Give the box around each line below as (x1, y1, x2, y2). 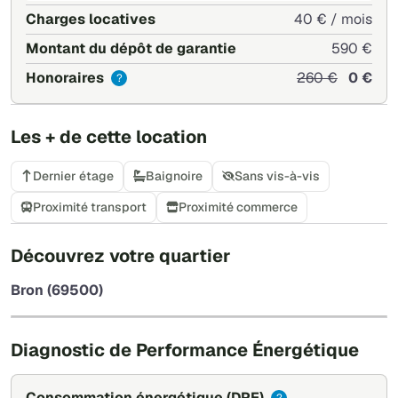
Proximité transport (33, 198, 147, 215)
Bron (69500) (11, 280, 103, 299)
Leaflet (253, 300, 287, 316)
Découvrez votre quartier (11, 243, 231, 267)
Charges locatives (26, 9, 155, 28)
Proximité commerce (179, 198, 298, 215)
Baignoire (146, 167, 203, 184)
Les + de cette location (11, 124, 207, 148)
